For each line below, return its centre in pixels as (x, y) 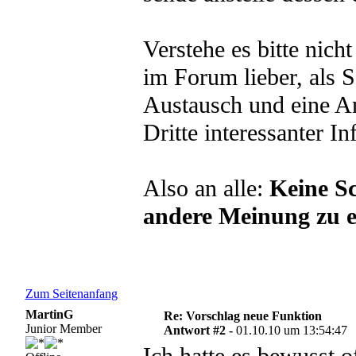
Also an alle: (206, 188)
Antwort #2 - (200, 330)
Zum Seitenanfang (71, 294)
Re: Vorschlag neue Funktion (243, 316)
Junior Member (63, 329)
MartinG (49, 314)
